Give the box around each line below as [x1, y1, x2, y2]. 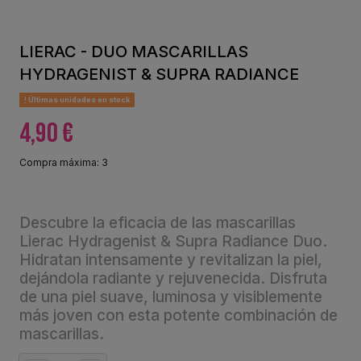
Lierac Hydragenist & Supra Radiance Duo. [19, 232, 327, 251]
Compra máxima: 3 [19, 156, 108, 169]
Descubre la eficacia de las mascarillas [19, 214, 296, 233]
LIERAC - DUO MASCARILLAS [19, 41, 248, 61]
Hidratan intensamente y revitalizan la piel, [19, 251, 322, 270]
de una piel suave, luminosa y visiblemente [19, 288, 322, 307]
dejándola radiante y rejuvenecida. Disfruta [19, 269, 327, 288]
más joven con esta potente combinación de [19, 306, 338, 326]
